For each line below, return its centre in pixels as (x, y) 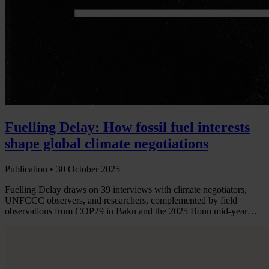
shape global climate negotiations (107, 144)
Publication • (30, 169)
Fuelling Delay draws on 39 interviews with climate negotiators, (126, 190)
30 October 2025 (88, 169)
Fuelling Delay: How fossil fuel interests (127, 128)
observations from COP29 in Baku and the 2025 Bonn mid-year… (131, 211)
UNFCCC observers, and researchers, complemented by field (121, 201)
